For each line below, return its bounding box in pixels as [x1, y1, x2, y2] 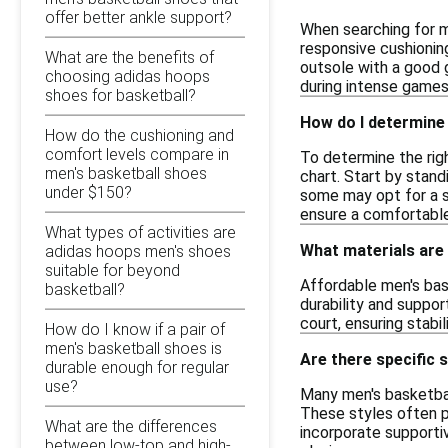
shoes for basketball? [45, 85, 196, 105]
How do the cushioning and [45, 125, 234, 145]
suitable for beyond [45, 260, 180, 280]
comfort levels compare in [45, 144, 229, 164]
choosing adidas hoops [45, 66, 210, 86]
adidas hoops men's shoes [45, 241, 231, 261]
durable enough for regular [45, 357, 229, 377]
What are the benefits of [45, 47, 214, 67]
